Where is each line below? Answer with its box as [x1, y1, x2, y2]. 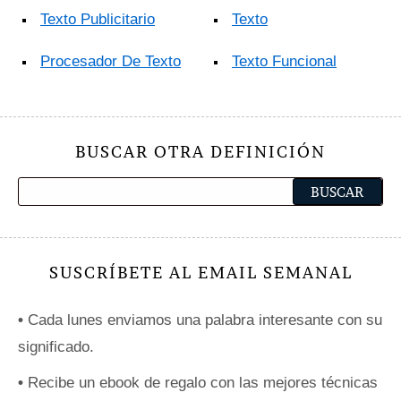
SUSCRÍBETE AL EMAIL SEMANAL [48, 261, 353, 283]
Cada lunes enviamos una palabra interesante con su [23, 311, 382, 328]
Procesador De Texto [40, 52, 181, 70]
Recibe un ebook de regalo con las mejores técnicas [23, 373, 378, 391]
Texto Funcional [232, 52, 337, 70]
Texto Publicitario [40, 10, 155, 28]
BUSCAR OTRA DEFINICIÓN [75, 141, 326, 162]
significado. [18, 337, 94, 355]
